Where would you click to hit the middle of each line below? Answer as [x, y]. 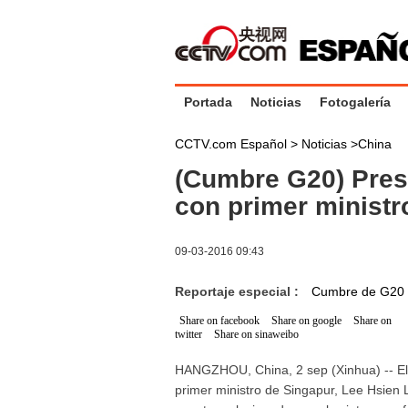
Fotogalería [355, 102]
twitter [189, 334]
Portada [208, 102]
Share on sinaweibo [256, 334]
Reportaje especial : [243, 291]
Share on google [306, 321]
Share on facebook [219, 321]
